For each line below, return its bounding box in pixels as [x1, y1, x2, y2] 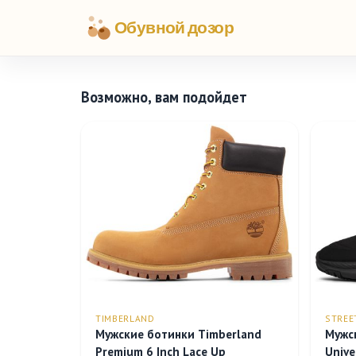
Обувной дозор [114, 17, 234, 37]
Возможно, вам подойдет [81, 87, 247, 106]
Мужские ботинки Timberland [95, 327, 261, 342]
